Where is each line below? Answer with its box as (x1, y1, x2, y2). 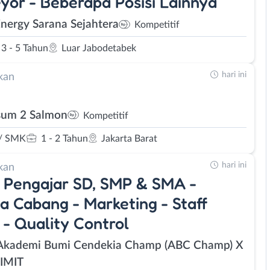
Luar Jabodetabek (61, 43, 136, 53)
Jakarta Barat (101, 134, 157, 143)
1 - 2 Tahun (41, 134, 88, 143)
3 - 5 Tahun (1, 43, 48, 53)
